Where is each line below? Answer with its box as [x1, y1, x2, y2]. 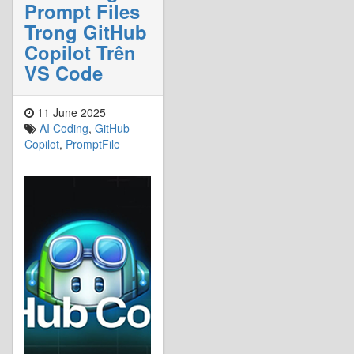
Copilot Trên [24, 38, 136, 66]
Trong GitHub [24, 17, 147, 45]
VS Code [24, 58, 103, 86]
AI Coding [40, 119, 88, 136]
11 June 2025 [34, 104, 106, 120]
